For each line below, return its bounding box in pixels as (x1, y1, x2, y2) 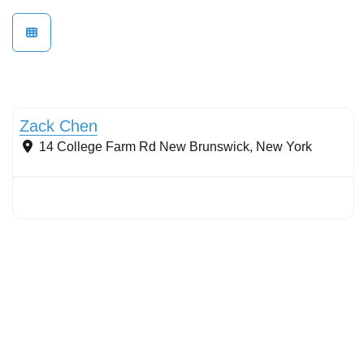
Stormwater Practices (26, 87, 128, 100)
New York (256, 140, 312, 154)
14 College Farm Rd (39, 140, 156, 154)
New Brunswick (159, 140, 249, 154)
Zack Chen (19, 117, 97, 136)
